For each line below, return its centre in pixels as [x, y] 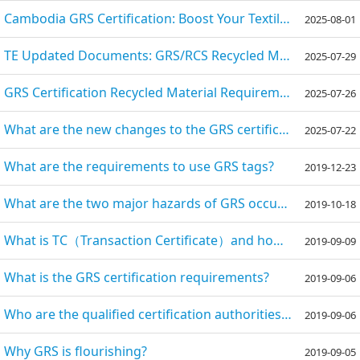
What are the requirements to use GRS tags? [139, 167]
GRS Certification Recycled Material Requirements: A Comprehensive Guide [285, 93]
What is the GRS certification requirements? [137, 278]
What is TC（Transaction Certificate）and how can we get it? [278, 241]
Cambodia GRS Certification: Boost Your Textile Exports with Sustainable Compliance [285, 19]
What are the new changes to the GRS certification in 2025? [284, 130]
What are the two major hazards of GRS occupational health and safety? [282, 204]
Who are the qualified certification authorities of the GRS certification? [286, 315]
